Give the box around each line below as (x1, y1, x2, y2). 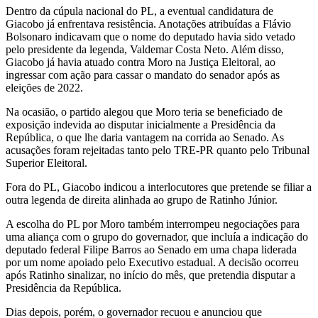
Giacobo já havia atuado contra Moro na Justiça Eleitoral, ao (6, 55, 275, 68)
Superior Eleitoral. (6, 156, 87, 169)
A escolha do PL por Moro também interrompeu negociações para (6, 217, 300, 230)
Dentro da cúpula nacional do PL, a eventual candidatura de (6, 4, 273, 17)
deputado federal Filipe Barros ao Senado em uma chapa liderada (6, 243, 297, 256)
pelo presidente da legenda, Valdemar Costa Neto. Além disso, (6, 43, 284, 55)
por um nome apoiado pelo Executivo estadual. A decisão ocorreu (6, 256, 299, 268)
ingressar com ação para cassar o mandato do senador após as (6, 68, 280, 81)
